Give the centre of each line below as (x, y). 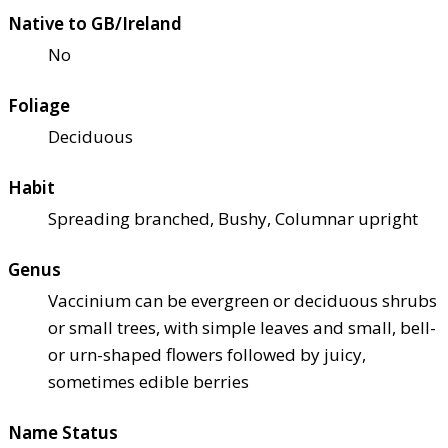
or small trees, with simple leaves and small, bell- (242, 327)
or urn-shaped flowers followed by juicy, (207, 354)
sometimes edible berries (148, 381)
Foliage (39, 105)
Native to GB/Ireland (95, 23)
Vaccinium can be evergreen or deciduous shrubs (242, 300)
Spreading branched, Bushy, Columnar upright (233, 218)
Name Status (63, 432)
